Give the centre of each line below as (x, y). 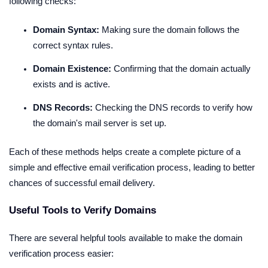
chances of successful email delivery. (82, 183)
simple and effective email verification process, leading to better (132, 168)
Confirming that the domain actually (181, 69)
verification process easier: (61, 254)
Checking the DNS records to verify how (173, 108)
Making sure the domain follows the (169, 30)
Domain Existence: (72, 69)
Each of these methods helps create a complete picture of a (125, 152)
